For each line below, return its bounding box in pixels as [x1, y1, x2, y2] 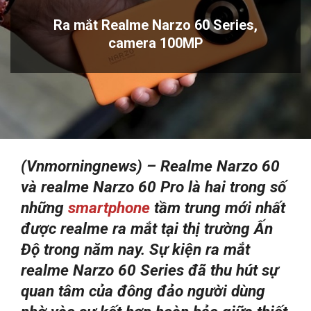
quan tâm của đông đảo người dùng [21, 282, 265, 301]
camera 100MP [108, 35, 203, 52]
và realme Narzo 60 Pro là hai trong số [21, 178, 286, 197]
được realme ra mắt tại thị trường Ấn [21, 219, 273, 239]
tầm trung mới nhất [150, 199, 285, 218]
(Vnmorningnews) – [21, 157, 160, 176]
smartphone [68, 199, 150, 218]
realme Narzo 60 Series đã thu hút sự [21, 261, 278, 280]
